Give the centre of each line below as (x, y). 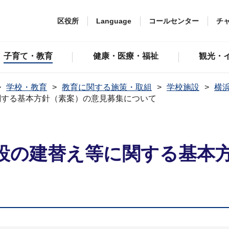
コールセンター (174, 21)
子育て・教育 (28, 56)
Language (114, 21)
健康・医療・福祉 (126, 56)
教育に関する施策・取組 (107, 87)
